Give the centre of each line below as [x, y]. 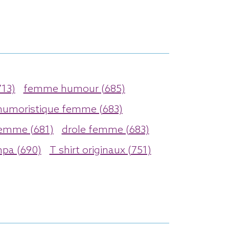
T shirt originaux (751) [100, 151]
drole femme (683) [105, 130]
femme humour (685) [74, 89]
